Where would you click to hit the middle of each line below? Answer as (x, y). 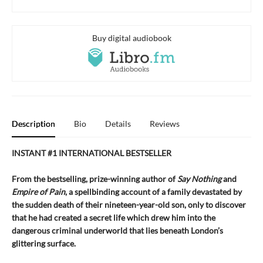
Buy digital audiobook (131, 38)
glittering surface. (44, 244)
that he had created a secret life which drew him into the (114, 218)
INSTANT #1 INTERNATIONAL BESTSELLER (92, 153)
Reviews (165, 124)
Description (33, 124)
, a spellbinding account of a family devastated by (154, 192)
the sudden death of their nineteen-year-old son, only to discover (129, 205)
